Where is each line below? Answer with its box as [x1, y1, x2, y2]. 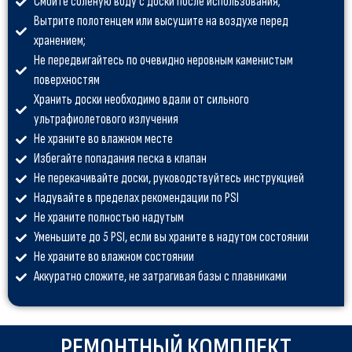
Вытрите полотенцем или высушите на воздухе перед [33, 13, 288, 30]
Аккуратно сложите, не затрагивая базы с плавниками [33, 269, 287, 285]
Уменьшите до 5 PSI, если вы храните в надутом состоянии [33, 229, 309, 246]
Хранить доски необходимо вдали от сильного [33, 92, 249, 108]
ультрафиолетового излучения [33, 112, 178, 128]
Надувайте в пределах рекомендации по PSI [33, 190, 239, 207]
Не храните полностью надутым [33, 210, 184, 226]
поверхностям [33, 72, 100, 89]
